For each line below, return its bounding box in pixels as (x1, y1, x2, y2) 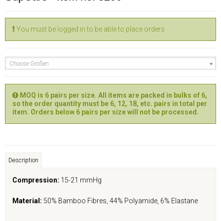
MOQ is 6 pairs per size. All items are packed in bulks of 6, (18, 91, 207, 99)
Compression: (12, 176, 59, 184)
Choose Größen (9, 60, 49, 67)
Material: (12, 197, 43, 205)
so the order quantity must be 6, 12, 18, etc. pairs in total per (12, 99, 207, 108)
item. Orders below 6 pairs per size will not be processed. (12, 108, 199, 116)
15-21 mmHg (59, 176, 102, 184)
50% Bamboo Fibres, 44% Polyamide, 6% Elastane (43, 197, 198, 205)
